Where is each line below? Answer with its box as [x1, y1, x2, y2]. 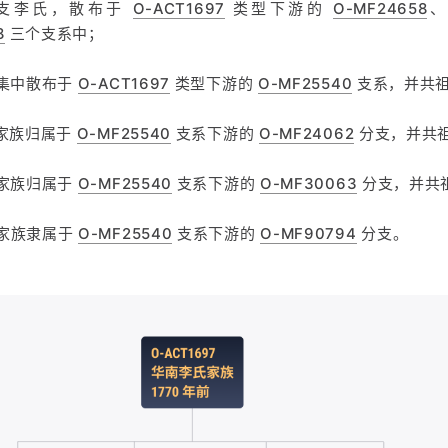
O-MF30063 [259, 174, 358, 193]
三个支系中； [4, 24, 104, 43]
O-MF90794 [260, 224, 357, 243]
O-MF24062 [258, 124, 355, 143]
